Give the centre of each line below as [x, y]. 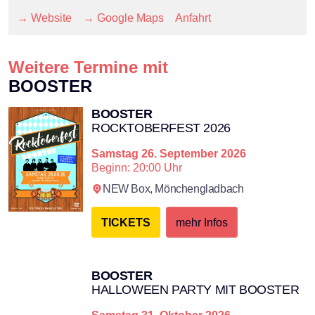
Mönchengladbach [199, 188]
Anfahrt [193, 18]
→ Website [44, 18]
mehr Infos [202, 222]
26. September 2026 [194, 153]
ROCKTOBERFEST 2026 [161, 127]
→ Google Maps [123, 18]
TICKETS [126, 222]
